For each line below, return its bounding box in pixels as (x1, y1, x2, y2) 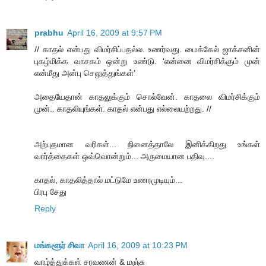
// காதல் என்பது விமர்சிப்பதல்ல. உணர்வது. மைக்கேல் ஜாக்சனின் (34, 45, 260, 55)
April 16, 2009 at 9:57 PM (67, 28, 162, 38)
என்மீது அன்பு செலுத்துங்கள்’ (34, 68, 135, 78)
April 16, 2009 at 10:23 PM (88, 240, 188, 251)
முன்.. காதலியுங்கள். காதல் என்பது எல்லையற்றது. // (34, 104, 211, 114)
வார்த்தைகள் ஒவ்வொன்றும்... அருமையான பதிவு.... (34, 151, 214, 161)
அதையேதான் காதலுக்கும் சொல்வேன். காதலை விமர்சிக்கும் (34, 92, 260, 102)
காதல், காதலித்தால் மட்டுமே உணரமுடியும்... (34, 175, 182, 185)
